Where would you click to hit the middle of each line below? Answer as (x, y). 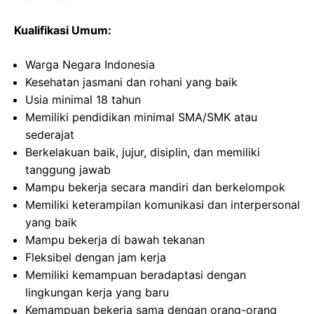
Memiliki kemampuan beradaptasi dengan (136, 275)
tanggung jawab (68, 170)
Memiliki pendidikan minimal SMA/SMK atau (141, 117)
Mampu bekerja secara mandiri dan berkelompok (155, 187)
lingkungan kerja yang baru (97, 293)
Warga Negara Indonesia (90, 65)
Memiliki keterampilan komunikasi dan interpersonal (163, 205)
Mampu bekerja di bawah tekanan (115, 240)
